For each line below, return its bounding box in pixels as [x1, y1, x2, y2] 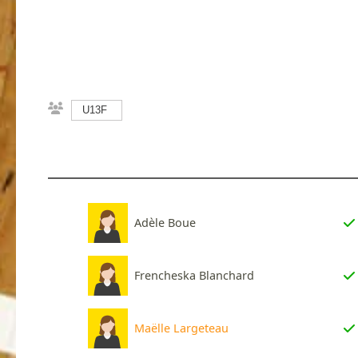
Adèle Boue [134, 215, 196, 231]
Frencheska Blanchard [134, 268, 254, 284]
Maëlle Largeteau [134, 320, 229, 336]
